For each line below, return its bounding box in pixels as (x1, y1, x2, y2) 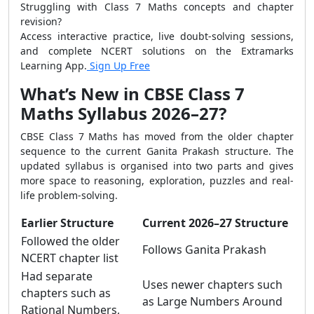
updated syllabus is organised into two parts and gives (20, 159, 294, 172)
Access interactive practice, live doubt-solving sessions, (20, 29, 294, 43)
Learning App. (20, 59, 87, 72)
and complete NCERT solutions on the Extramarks (20, 44, 294, 57)
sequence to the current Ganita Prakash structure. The (20, 144, 294, 158)
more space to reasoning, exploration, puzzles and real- (20, 174, 294, 187)
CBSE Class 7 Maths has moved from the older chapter (20, 130, 294, 143)
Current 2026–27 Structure (142, 215, 288, 231)
